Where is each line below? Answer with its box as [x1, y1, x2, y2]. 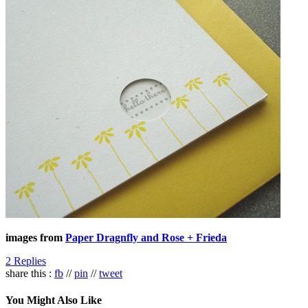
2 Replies [5, 254, 46, 267]
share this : [5, 267, 54, 279]
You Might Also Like [5, 294, 102, 306]
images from [5, 231, 65, 243]
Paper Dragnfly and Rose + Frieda [65, 231, 227, 243]
